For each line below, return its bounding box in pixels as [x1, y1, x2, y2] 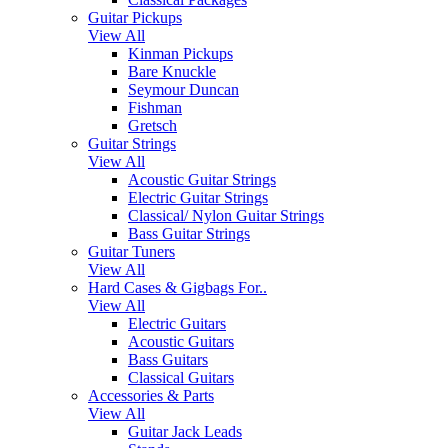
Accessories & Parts [88, 386, 214, 404]
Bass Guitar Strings [128, 224, 250, 242]
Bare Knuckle [128, 62, 216, 80]
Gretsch [128, 116, 177, 134]
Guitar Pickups [88, 8, 182, 26]
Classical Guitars [128, 368, 234, 386]
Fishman [128, 98, 182, 116]
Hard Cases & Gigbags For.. [88, 278, 267, 296]
